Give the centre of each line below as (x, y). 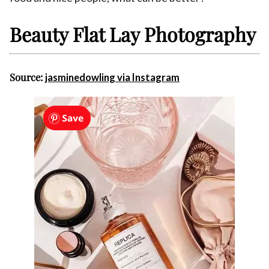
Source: (27, 77)
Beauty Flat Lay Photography (133, 34)
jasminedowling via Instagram (112, 78)
